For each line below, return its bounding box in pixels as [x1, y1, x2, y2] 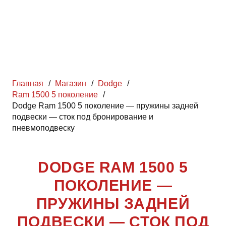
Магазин [55, 79, 87, 88]
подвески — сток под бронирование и [12, 112, 153, 121]
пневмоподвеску [12, 123, 75, 132]
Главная [12, 79, 43, 88]
